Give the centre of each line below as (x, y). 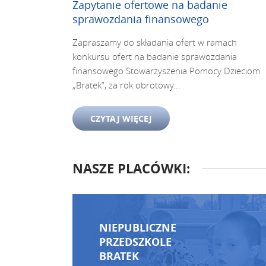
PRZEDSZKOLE (135, 242)
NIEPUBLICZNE (138, 228)
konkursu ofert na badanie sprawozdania (155, 56)
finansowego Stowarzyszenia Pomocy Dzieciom (166, 71)
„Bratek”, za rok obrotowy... (126, 85)
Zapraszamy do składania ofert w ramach (155, 42)
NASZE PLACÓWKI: (131, 168)
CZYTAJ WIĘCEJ (121, 118)
